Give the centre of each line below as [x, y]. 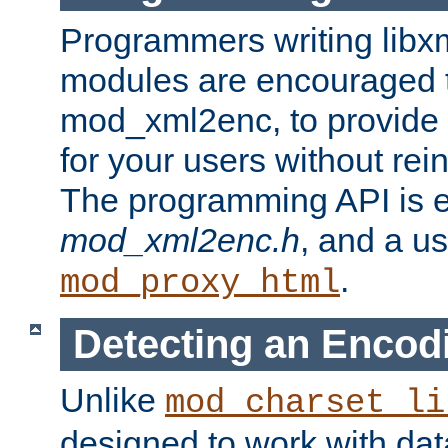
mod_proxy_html [200, 283]
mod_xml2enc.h [180, 240]
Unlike [112, 399]
